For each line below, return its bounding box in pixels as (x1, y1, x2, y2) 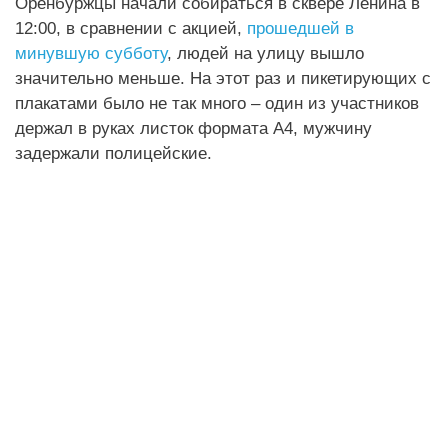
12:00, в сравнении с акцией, (15, 18, 247, 39)
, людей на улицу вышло (167, 43, 364, 64)
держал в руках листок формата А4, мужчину (15, 118, 372, 139)
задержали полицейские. (15, 143, 212, 164)
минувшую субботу (15, 43, 167, 64)
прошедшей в (247, 18, 354, 39)
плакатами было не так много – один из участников (15, 93, 419, 114)
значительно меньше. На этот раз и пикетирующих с (15, 68, 431, 89)
